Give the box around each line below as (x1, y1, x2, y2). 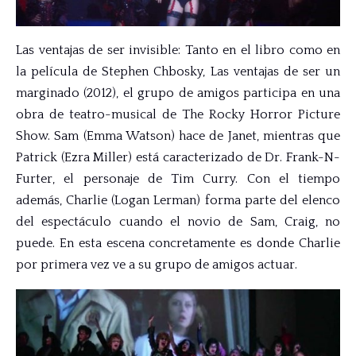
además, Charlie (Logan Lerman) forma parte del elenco (16, 193, 340, 208)
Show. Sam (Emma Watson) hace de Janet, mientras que (16, 129, 340, 144)
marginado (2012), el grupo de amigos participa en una (16, 86, 340, 101)
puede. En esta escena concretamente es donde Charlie (16, 236, 340, 251)
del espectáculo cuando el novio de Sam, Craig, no (16, 215, 340, 230)
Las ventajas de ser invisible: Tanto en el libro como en (16, 43, 340, 58)
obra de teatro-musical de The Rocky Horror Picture (16, 107, 340, 122)
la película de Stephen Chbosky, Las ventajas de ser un (16, 64, 340, 79)
